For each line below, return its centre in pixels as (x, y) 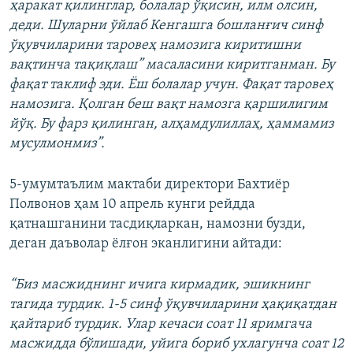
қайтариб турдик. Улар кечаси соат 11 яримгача (161, 325)
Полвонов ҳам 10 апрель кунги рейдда (132, 205)
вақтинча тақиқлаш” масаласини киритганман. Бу (172, 65)
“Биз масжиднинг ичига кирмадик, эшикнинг (160, 285)
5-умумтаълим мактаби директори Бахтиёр (150, 185)
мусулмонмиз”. (57, 144)
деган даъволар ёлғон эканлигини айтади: (146, 244)
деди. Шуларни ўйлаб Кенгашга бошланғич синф (166, 26)
